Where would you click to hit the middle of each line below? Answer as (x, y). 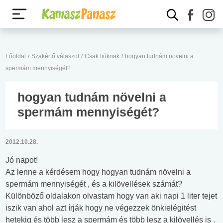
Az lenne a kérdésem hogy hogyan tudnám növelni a (98, 172)
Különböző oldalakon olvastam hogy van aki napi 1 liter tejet (111, 196)
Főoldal (16, 56)
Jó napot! (22, 160)
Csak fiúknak (102, 56)
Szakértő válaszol (55, 56)
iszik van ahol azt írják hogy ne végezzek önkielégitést (101, 208)
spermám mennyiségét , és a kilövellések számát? (94, 184)
